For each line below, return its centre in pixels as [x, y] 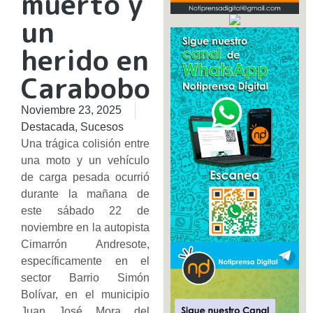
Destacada [48, 126]
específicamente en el [85, 261]
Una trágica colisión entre [85, 143]
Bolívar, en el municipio [85, 294]
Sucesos [102, 126]
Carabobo [86, 88]
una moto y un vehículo [85, 160]
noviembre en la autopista [85, 227]
